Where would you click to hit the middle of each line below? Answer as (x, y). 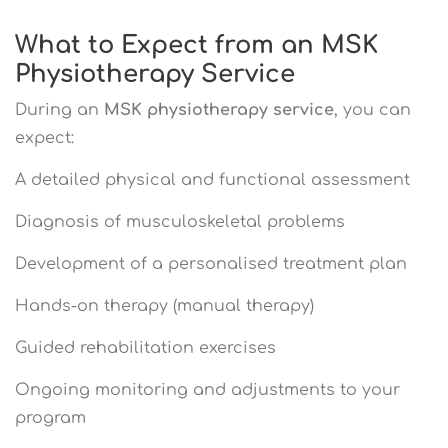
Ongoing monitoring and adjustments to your (207, 389)
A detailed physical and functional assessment (212, 179)
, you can (372, 109)
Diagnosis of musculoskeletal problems (180, 221)
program (50, 417)
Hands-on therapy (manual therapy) (164, 305)
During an (59, 109)
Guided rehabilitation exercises (145, 347)
